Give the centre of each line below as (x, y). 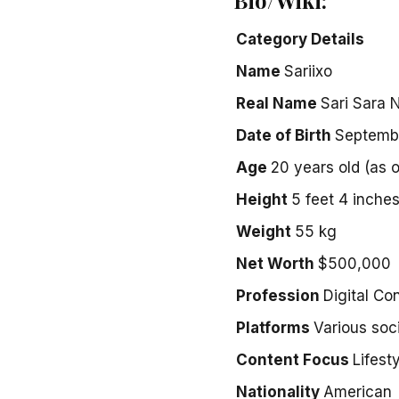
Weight (264, 231)
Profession (278, 295)
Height (262, 199)
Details (338, 39)
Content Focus (293, 359)
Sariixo (308, 71)
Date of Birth (284, 135)
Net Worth (275, 263)
